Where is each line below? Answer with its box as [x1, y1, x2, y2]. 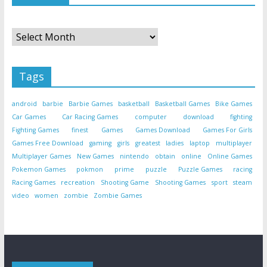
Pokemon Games [11, 165, 66, 174]
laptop [190, 139, 210, 148]
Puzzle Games [178, 165, 222, 174]
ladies [166, 139, 184, 148]
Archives [11, 15, 44, 27]
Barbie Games [68, 100, 113, 108]
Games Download [135, 126, 190, 135]
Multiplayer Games [11, 152, 71, 161]
